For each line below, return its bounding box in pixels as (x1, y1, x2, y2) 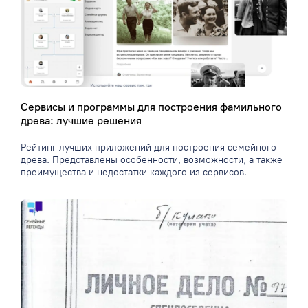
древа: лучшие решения (21, 114, 142, 128)
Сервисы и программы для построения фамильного (21, 100, 282, 114)
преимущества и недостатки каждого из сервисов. (21, 166, 247, 179)
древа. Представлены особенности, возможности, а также (21, 154, 283, 166)
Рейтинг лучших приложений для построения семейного (21, 142, 276, 154)
